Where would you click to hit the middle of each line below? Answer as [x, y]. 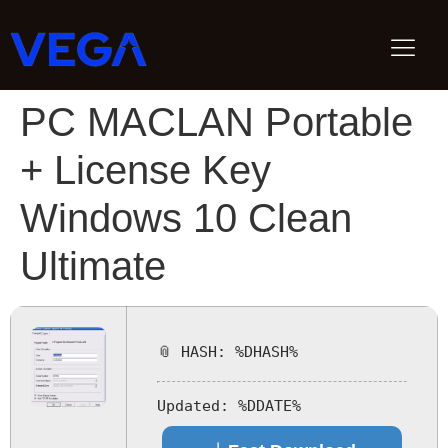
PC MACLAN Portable [216, 122]
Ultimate [93, 266]
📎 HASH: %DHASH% [227, 352]
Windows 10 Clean [186, 218]
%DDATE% [265, 405]
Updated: [193, 405]
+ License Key [145, 170]
